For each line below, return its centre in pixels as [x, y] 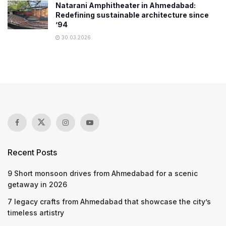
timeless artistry [36, 212]
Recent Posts [32, 152]
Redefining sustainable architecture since [132, 15]
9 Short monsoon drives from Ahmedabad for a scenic [103, 173]
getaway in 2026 [37, 184]
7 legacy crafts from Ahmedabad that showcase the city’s [109, 201]
